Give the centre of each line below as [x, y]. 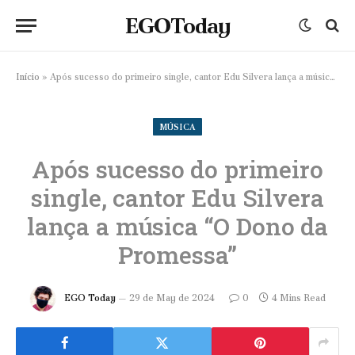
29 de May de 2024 [172, 298]
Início [28, 77]
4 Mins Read [298, 298]
